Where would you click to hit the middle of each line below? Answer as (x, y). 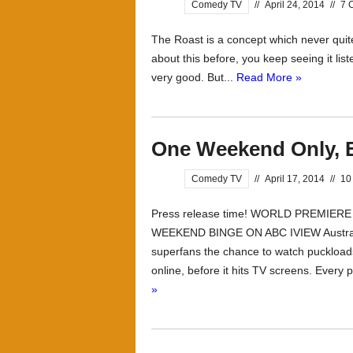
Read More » (269, 77)
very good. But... (194, 77)
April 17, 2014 (295, 179)
